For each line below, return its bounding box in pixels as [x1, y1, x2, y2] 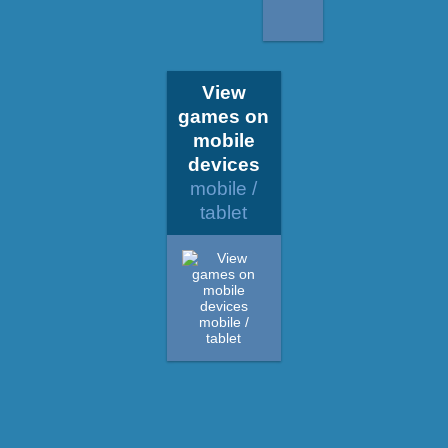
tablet [200, 201, 248, 223]
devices [187, 153, 260, 175]
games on [178, 105, 270, 127]
